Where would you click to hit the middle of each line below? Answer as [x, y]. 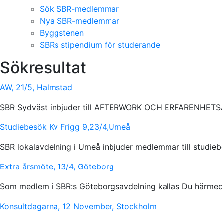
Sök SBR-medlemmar [79, 9]
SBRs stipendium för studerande [100, 45]
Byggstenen [62, 33]
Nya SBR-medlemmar [80, 21]
